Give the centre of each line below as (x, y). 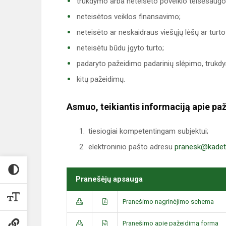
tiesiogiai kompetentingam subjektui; (148, 131)
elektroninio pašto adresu (131, 147)
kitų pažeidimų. (101, 79)
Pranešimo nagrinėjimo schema (168, 202)
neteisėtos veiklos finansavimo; (129, 17)
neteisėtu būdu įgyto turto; (120, 48)
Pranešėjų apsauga (109, 179)
